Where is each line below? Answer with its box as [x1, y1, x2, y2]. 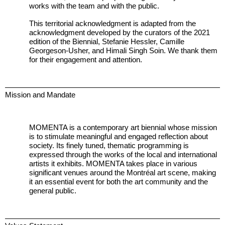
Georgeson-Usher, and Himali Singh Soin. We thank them [29, 46, 218, 55]
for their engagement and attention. [29, 55, 143, 64]
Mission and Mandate [5, 90, 75, 99]
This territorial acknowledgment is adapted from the [29, 19, 196, 28]
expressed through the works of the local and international [29, 150, 217, 159]
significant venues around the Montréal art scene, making [29, 168, 216, 177]
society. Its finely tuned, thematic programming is [29, 141, 189, 150]
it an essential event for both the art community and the [29, 177, 208, 186]
